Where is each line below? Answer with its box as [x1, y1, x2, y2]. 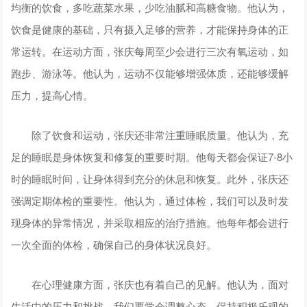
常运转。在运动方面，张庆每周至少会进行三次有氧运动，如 [11, 43, 289, 58]
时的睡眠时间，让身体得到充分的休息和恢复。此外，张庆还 [11, 171, 289, 186]
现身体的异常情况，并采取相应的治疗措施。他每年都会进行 [11, 214, 289, 230]
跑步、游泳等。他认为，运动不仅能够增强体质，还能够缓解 [11, 65, 289, 80]
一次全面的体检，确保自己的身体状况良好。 [11, 236, 217, 251]
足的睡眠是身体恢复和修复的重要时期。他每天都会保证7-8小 [11, 149, 293, 164]
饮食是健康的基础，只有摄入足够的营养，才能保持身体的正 [11, 21, 289, 36]
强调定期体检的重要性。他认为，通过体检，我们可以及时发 [11, 193, 289, 208]
